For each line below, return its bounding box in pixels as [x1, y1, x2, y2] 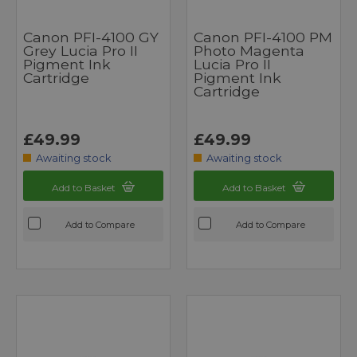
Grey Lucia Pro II [23, 41, 138, 59]
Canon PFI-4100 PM [194, 28, 332, 45]
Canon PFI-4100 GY [23, 28, 159, 45]
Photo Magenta [194, 41, 304, 59]
